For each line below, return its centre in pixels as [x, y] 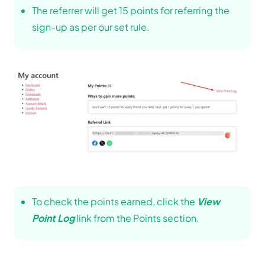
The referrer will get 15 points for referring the [131, 10]
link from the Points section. [137, 218]
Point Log [53, 218]
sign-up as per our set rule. [91, 27]
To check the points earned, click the [114, 201]
